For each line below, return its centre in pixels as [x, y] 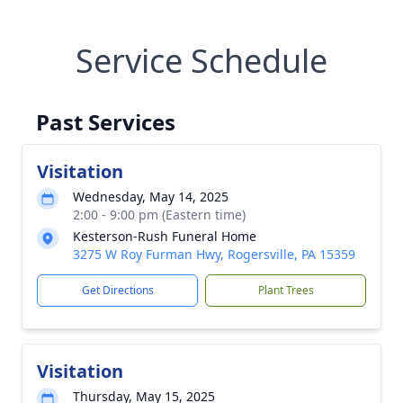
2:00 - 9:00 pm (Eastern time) [159, 215]
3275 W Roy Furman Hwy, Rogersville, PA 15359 [214, 254]
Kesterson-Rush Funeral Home [165, 236]
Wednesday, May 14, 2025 [151, 197]
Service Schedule [201, 61]
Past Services [106, 122]
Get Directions [117, 290]
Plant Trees [286, 290]
